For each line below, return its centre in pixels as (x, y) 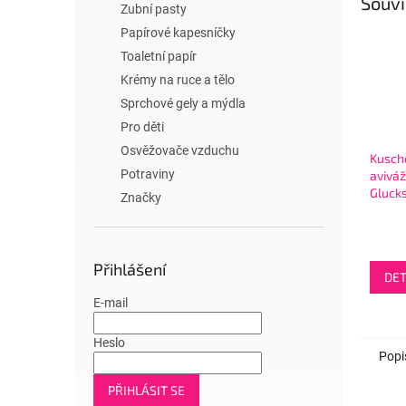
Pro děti (142, 127)
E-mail (111, 303)
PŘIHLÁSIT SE (146, 390)
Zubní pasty (154, 9)
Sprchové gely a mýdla (183, 103)
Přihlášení (130, 269)
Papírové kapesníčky (178, 33)
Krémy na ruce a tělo (178, 80)
